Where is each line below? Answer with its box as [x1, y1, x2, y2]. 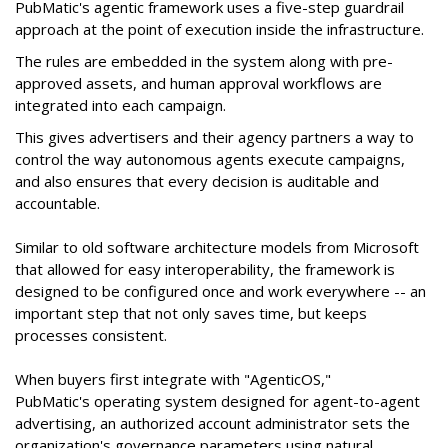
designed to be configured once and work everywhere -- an [15, 280, 426, 301]
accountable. [15, 192, 100, 213]
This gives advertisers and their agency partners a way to [15, 126, 414, 147]
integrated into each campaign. [15, 94, 230, 115]
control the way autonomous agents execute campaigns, [15, 148, 405, 169]
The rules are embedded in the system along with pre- [15, 50, 393, 71]
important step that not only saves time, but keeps [15, 302, 367, 323]
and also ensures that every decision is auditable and [15, 170, 379, 191]
